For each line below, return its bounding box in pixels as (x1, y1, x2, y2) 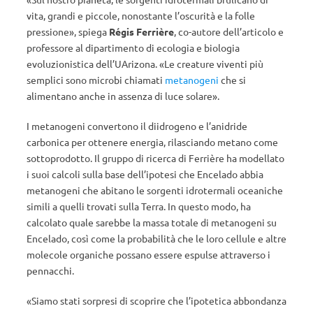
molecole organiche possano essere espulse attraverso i (27, 248, 270, 261)
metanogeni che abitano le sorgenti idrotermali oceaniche (27, 184, 283, 196)
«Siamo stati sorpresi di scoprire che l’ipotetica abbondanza (27, 294, 286, 307)
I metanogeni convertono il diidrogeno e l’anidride (27, 119, 247, 132)
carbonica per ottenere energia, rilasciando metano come (27, 136, 278, 148)
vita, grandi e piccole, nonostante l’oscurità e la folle (27, 9, 255, 22)
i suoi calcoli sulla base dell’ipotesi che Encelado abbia (27, 168, 263, 180)
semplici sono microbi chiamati (27, 73, 165, 86)
